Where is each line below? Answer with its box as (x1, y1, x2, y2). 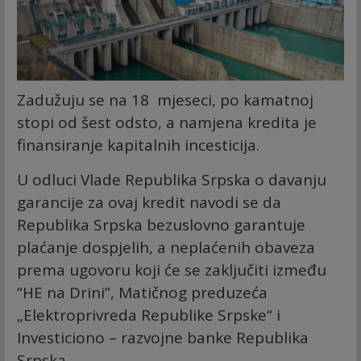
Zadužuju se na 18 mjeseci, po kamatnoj (17, 89, 313, 111)
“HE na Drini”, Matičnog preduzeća (17, 282, 268, 304)
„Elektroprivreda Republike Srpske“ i (17, 305, 280, 326)
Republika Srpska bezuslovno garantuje (17, 214, 305, 236)
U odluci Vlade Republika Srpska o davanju (17, 169, 326, 191)
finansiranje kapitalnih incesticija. (17, 135, 259, 156)
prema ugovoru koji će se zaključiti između (17, 259, 326, 281)
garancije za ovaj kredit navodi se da (17, 192, 281, 214)
